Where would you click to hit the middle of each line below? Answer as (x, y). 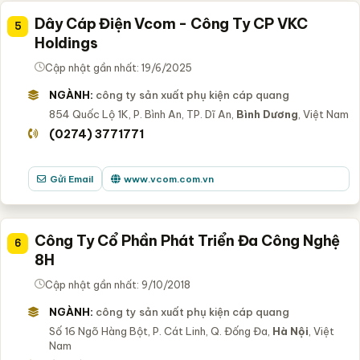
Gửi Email (71, 178)
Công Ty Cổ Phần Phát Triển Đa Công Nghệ (188, 240)
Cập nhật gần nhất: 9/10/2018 (118, 284)
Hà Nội (290, 331)
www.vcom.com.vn (168, 178)
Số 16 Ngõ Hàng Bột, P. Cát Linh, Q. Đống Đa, (160, 331)
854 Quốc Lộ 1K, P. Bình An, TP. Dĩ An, (142, 114)
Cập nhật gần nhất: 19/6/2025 (119, 67)
